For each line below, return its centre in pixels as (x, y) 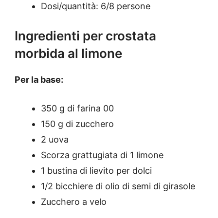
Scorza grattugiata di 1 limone (102, 155)
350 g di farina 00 (77, 109)
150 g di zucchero (77, 124)
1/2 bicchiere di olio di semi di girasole (118, 186)
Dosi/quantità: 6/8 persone (96, 6)
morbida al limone (68, 54)
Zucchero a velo (74, 202)
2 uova (55, 140)
